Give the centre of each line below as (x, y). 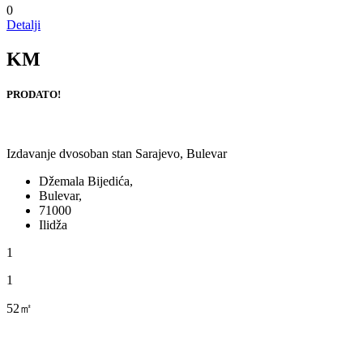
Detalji (23, 24)
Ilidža (53, 224)
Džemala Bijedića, (86, 181)
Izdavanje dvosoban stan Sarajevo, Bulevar (117, 153)
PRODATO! (34, 94)
